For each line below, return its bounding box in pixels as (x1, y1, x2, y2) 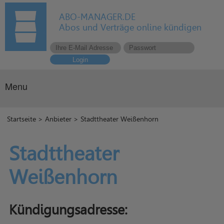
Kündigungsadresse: (9, 202, 127, 218)
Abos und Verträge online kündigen (59, 22, 201, 32)
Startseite (7, 114, 36, 123)
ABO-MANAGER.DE (59, 11, 135, 22)
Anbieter (45, 114, 72, 123)
